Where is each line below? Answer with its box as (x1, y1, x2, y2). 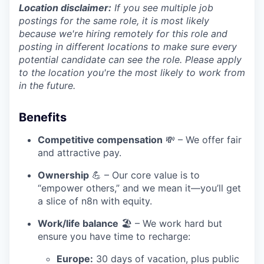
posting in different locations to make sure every (19, 40, 237, 52)
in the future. (19, 79, 75, 91)
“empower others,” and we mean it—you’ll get (38, 181, 241, 194)
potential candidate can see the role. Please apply (19, 53, 242, 65)
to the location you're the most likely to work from (19, 66, 245, 78)
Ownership (38, 169, 89, 181)
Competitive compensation (38, 133, 163, 146)
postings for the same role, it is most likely (19, 14, 209, 27)
